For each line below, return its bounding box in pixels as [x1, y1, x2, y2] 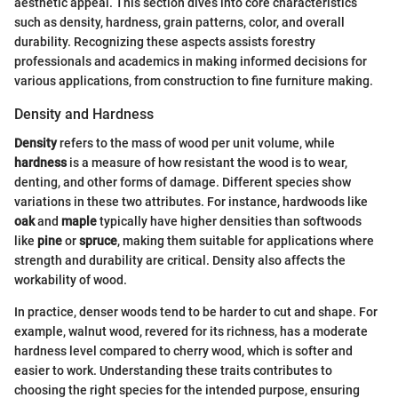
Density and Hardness [14, 106, 154, 123]
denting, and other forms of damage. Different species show [14, 174, 351, 189]
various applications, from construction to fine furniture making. [14, 74, 373, 89]
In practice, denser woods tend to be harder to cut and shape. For [14, 304, 378, 319]
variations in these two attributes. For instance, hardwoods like [14, 194, 368, 209]
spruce [79, 233, 117, 248]
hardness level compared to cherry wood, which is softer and [14, 343, 353, 358]
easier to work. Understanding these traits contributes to [14, 362, 332, 378]
